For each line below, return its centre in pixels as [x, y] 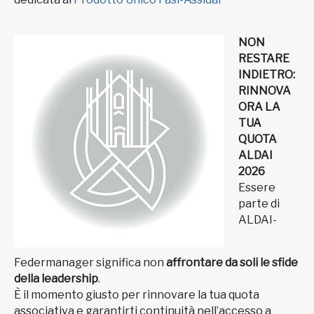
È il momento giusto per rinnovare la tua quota [137, 295]
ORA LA [259, 107]
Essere [257, 188]
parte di [259, 204]
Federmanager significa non [90, 263]
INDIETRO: [267, 75]
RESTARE [264, 59]
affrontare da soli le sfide [232, 263]
